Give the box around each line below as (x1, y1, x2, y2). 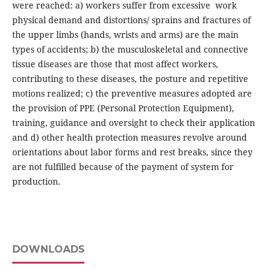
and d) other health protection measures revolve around (12, 131, 247, 144)
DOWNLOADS (12, 243, 84, 256)
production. (12, 176, 61, 188)
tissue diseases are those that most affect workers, (12, 58, 218, 70)
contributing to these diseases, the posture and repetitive (12, 73, 248, 85)
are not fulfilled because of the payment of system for (12, 161, 234, 173)
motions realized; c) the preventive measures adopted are (12, 87, 252, 100)
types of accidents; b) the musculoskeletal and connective (12, 43, 248, 56)
